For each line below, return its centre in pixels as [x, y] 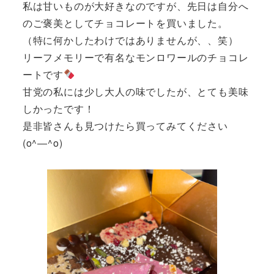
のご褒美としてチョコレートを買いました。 [125, 23]
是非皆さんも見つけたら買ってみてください [125, 125]
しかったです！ [58, 108]
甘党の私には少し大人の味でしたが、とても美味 [135, 91]
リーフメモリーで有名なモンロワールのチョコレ [135, 57]
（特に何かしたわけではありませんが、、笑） [130, 40]
